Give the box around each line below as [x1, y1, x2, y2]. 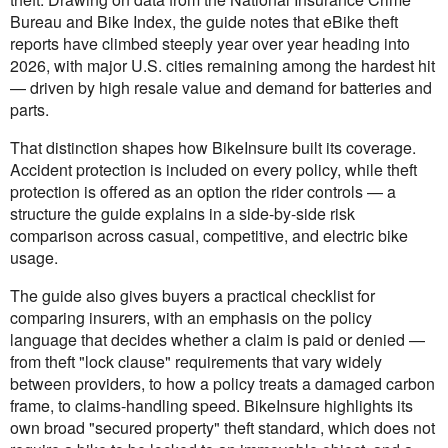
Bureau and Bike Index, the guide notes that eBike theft [10, 10, 398, 34]
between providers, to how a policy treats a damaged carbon [10, 372, 435, 396]
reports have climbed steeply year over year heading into [10, 32, 410, 56]
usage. [10, 246, 58, 270]
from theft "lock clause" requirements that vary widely [10, 350, 382, 374]
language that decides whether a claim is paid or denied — [10, 328, 425, 352]
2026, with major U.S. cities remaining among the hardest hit [10, 54, 435, 78]
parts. [10, 98, 49, 122]
